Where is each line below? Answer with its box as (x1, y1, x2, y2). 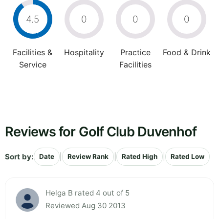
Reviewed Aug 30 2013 (45, 201, 126, 211)
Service (19, 60, 46, 70)
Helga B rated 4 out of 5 (45, 188, 130, 198)
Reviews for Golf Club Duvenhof (5, 124, 197, 140)
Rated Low (171, 153, 204, 161)
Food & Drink (162, 47, 211, 58)
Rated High (122, 153, 157, 161)
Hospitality (64, 47, 104, 58)
